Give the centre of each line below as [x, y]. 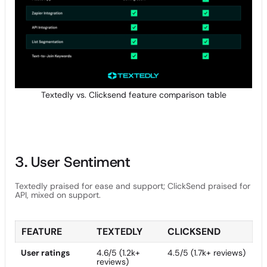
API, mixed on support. [58, 195]
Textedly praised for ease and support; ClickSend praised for [133, 186]
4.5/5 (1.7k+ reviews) [207, 252]
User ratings [45, 252]
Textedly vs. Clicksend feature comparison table [133, 94]
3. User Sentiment [73, 162]
